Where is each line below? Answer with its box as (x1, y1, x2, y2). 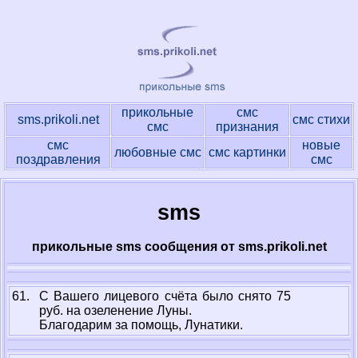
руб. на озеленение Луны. (39, 304, 192, 317)
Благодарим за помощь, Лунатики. (39, 318, 243, 332)
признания (215, 120, 279, 133)
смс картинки (208, 145, 286, 159)
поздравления (15, 153, 101, 166)
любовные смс (113, 145, 201, 159)
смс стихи (292, 113, 350, 126)
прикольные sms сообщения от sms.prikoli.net (31, 240, 327, 254)
